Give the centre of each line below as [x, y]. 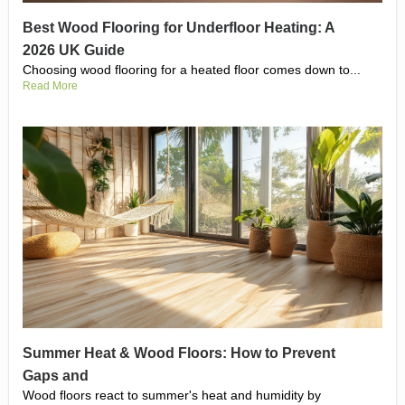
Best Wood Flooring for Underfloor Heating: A [179, 27]
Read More [50, 85]
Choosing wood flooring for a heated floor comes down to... [192, 69]
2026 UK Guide [74, 50]
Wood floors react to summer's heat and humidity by [172, 395]
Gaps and [56, 375]
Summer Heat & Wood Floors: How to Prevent [179, 353]
